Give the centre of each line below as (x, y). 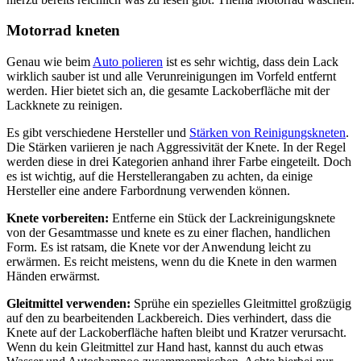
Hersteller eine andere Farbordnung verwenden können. (148, 191)
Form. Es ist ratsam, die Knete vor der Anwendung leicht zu (159, 247)
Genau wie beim (50, 62)
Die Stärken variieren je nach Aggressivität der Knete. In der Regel (176, 147)
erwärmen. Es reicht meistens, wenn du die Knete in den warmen (172, 262)
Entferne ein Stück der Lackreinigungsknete (222, 218)
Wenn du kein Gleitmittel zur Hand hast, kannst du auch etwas (165, 347)
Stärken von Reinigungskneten (268, 133)
